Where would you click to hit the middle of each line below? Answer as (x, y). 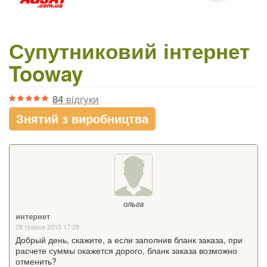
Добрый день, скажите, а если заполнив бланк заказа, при (129, 240)
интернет (33, 217)
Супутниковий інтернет (129, 51)
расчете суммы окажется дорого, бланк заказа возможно (126, 251)
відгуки (81, 99)
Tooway (46, 74)
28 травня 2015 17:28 (47, 227)
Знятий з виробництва (82, 119)
